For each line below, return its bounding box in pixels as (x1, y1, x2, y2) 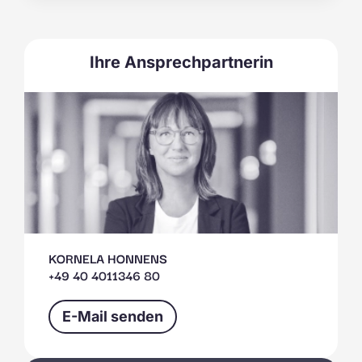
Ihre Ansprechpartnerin (89, 53, 273, 72)
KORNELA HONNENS (48, 248, 167, 267)
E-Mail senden (62, 308, 163, 325)
